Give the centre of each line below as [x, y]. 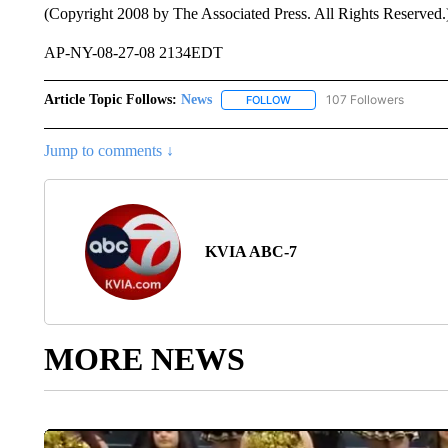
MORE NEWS [144, 359]
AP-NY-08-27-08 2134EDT [133, 52]
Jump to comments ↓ [108, 151]
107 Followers [364, 99]
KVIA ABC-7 [250, 252]
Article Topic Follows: [110, 99]
